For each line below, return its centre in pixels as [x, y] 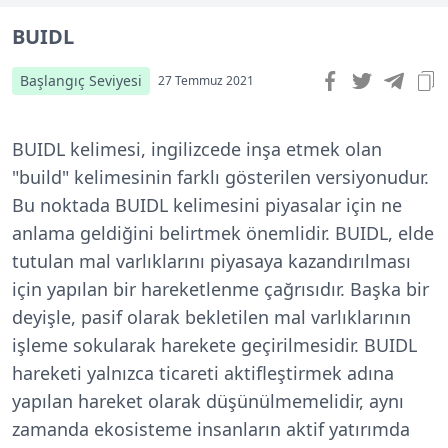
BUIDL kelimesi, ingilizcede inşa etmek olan [197, 149]
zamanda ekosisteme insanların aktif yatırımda [211, 429]
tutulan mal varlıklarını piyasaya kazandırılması [211, 261]
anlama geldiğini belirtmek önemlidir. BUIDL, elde [223, 233]
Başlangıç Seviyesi [81, 81]
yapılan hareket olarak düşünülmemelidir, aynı [208, 401]
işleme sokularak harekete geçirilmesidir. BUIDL [214, 345]
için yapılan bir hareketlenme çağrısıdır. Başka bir [220, 289]
